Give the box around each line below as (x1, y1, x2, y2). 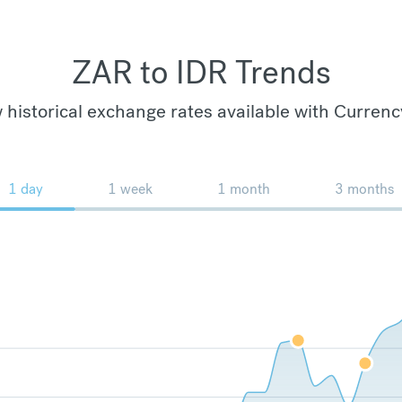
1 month (217, 179, 270, 198)
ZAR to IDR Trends (71, 51, 331, 93)
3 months (335, 179, 394, 198)
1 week (108, 179, 153, 198)
